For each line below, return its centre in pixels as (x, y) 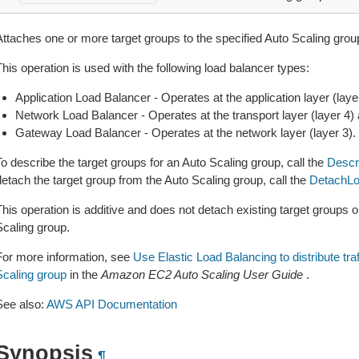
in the (83, 274)
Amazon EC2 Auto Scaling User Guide (202, 274)
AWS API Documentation (111, 304)
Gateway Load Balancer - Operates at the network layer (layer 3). (185, 133)
